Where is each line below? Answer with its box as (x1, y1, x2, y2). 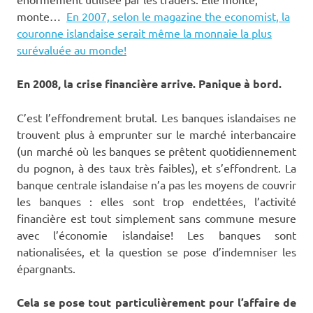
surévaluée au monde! (17, 42, 126, 57)
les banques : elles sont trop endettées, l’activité (17, 194, 296, 208)
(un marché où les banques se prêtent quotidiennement (17, 143, 296, 158)
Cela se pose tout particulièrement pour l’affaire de (17, 294, 296, 310)
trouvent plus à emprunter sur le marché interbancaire (17, 126, 296, 141)
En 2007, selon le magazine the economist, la (66, 8, 290, 23)
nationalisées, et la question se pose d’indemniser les (17, 244, 296, 259)
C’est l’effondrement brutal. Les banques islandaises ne (17, 110, 296, 124)
